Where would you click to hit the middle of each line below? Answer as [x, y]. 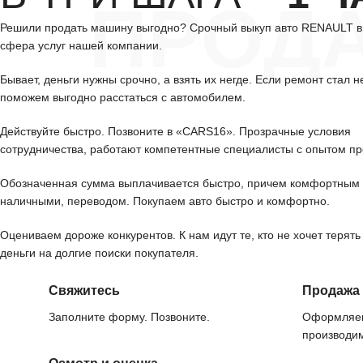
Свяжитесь [84, 291]
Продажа [331, 291]
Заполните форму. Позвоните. [129, 317]
